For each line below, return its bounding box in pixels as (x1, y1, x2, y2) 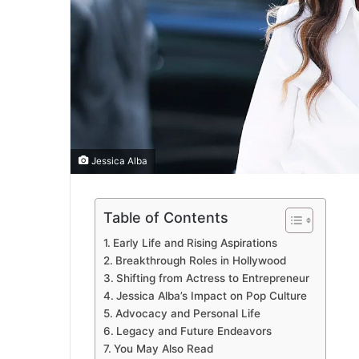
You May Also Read (113, 342, 213, 356)
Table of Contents (103, 209, 228, 227)
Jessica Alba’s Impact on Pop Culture (115, 289, 307, 303)
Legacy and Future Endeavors (115, 325, 272, 338)
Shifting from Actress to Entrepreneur (115, 272, 309, 285)
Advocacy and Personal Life (115, 307, 260, 321)
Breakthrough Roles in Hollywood (115, 254, 286, 268)
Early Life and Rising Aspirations (112, 236, 277, 250)
